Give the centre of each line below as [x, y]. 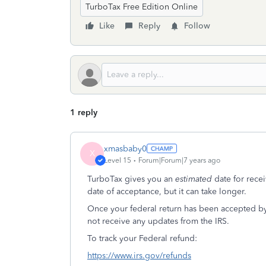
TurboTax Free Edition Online [142, 7]
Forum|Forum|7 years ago [179, 160]
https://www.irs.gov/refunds [139, 256]
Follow [197, 26]
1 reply [84, 113]
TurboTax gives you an [131, 179]
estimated [195, 179]
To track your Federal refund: [146, 238]
